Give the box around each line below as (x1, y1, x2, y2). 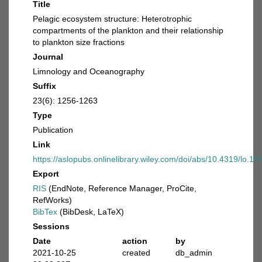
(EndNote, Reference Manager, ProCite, (46, 184, 196, 193)
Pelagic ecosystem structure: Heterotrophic (33, 14, 192, 23)
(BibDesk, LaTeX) (57, 207, 124, 216)
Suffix (33, 81, 56, 91)
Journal (33, 52, 63, 61)
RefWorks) (33, 195, 72, 205)
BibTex (33, 207, 57, 216)
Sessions (33, 222, 70, 231)
